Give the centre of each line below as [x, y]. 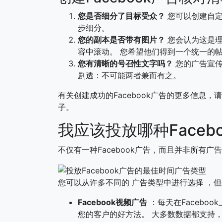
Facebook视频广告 [112, 202]
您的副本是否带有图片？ [121, 39]
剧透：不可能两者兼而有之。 [129, 75]
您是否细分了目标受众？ [121, 16]
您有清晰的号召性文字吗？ [125, 63]
